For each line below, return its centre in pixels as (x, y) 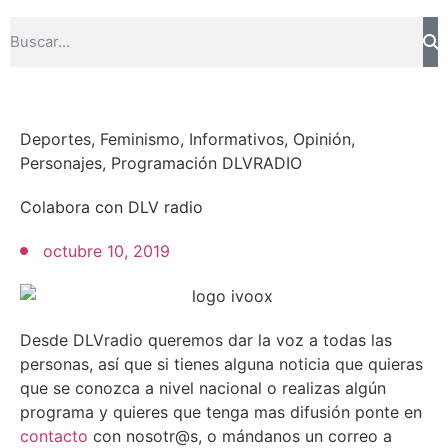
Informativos (236, 138)
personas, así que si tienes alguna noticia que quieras (221, 364)
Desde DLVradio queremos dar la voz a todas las (206, 340)
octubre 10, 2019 (106, 250)
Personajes (61, 162)
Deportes (55, 138)
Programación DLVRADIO (206, 162)
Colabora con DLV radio (111, 206)
